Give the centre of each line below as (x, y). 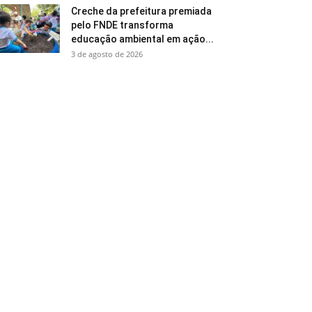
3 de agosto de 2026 (107, 54)
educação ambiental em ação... (142, 39)
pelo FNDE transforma (122, 25)
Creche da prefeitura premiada (141, 11)
